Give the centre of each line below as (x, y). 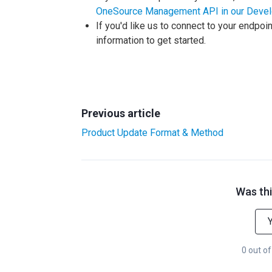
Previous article (121, 113)
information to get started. (151, 40)
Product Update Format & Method (152, 133)
